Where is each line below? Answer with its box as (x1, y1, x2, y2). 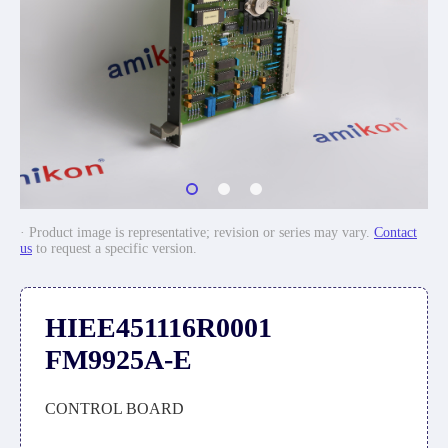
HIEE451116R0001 (45, 312, 272, 343)
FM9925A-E (45, 344, 192, 375)
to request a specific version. (32, 241, 197, 256)
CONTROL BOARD (45, 400, 184, 417)
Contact (374, 225, 417, 240)
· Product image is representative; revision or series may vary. (20, 225, 374, 240)
